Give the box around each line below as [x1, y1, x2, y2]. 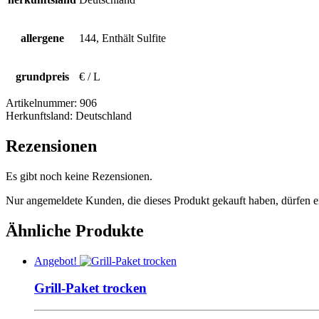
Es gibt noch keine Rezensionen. [6, 169, 152, 182]
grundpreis [15, 70, 69, 83]
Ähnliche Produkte [6, 221, 144, 240]
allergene [20, 32, 64, 45]
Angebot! [34, 254, 77, 267]
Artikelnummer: [6, 97, 80, 110]
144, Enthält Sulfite [79, 32, 166, 45]
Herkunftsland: [6, 110, 75, 122]
